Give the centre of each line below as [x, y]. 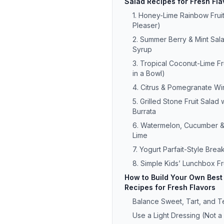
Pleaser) [146, 25]
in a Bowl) [149, 73]
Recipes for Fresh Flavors [170, 187]
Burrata [144, 111]
